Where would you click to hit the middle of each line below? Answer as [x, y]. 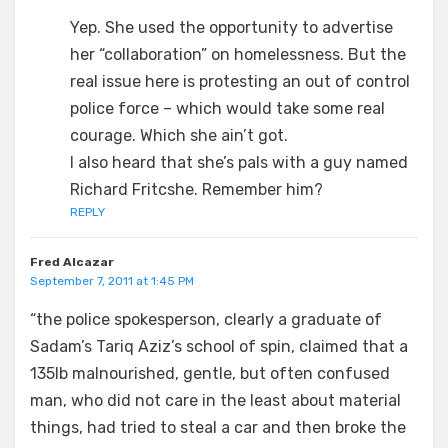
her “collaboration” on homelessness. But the [238, 54]
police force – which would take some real [227, 108]
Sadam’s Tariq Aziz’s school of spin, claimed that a [219, 346]
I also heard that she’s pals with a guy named [239, 162]
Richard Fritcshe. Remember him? [196, 189]
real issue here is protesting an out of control [240, 81]
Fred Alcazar [72, 262]
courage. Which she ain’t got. [179, 135]
